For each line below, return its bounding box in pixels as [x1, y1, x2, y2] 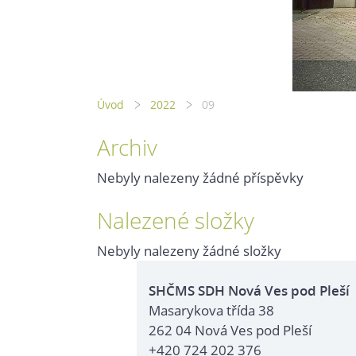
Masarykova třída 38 [149, 300, 274, 319]
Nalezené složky [97, 204, 254, 235]
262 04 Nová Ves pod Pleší [149, 320, 311, 339]
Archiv [97, 131, 157, 162]
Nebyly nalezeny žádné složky [97, 241, 281, 260]
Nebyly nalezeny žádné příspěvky [97, 168, 304, 187]
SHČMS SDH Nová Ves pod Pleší [149, 281, 350, 300]
